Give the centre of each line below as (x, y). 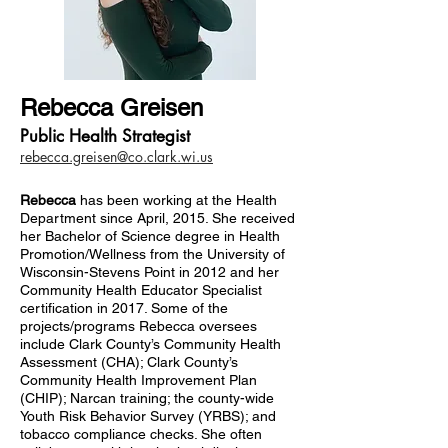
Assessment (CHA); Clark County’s (129, 362)
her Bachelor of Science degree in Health (150, 236)
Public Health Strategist (107, 136)
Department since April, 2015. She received (157, 218)
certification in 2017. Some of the (124, 308)
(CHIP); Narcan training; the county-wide (147, 398)
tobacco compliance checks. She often (141, 434)
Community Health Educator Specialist (141, 290)
